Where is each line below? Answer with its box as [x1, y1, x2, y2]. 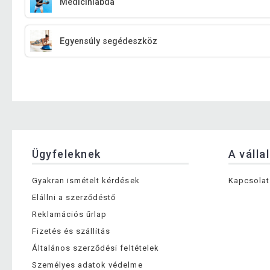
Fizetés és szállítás [31, 226, 111, 236]
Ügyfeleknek [31, 147, 101, 160]
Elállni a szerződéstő [31, 192, 116, 202]
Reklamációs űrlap [31, 209, 107, 219]
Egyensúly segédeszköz [60, 36, 158, 46]
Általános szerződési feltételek [31, 243, 159, 253]
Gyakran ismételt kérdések [31, 175, 140, 185]
